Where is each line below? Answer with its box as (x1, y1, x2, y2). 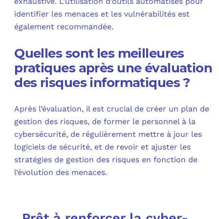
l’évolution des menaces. (14, 168, 108, 177)
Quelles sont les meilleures (14, 45, 184, 62)
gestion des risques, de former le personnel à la (14, 117, 196, 127)
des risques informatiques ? (14, 75, 190, 91)
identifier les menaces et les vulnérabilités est (14, 9, 190, 19)
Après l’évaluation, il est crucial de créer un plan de (14, 104, 210, 114)
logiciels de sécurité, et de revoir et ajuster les (14, 142, 191, 152)
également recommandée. (14, 22, 114, 32)
